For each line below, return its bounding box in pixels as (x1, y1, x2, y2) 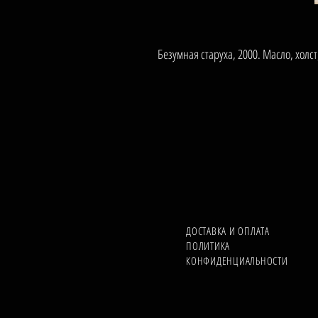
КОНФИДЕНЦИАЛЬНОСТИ (186, 253, 288, 268)
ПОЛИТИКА (186, 238, 230, 253)
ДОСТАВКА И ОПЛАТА (186, 224, 270, 238)
